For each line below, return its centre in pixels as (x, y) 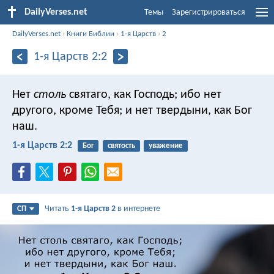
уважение (165, 146)
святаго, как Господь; (122, 94)
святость (121, 146)
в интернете (138, 209)
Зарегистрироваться (209, 13)
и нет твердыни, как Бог (187, 110)
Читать (58, 209)
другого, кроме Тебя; (67, 110)
